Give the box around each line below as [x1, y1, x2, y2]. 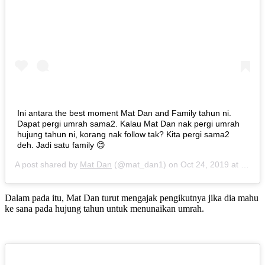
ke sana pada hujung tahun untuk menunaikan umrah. [5, 203, 204, 214]
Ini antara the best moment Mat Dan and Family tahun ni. [17, 108, 231, 118]
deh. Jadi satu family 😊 [17, 140, 105, 150]
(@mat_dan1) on [112, 160, 180, 169]
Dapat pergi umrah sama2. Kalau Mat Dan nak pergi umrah [17, 119, 240, 128]
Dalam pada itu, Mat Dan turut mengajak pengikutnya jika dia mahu [5, 193, 258, 203]
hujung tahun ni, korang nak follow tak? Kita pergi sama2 [17, 130, 230, 139]
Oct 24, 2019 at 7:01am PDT [180, 160, 241, 169]
